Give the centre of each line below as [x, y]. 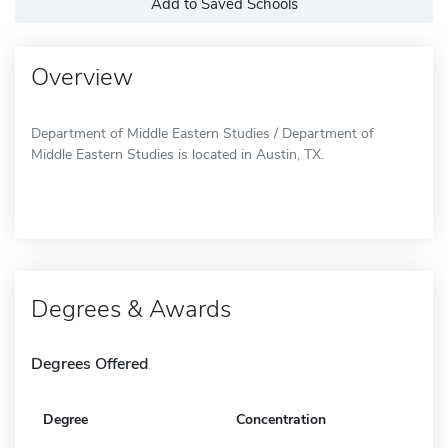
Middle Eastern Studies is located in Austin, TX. [177, 154]
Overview [82, 76]
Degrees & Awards [131, 308]
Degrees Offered [89, 363]
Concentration [281, 419]
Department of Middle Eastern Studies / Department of [202, 133]
